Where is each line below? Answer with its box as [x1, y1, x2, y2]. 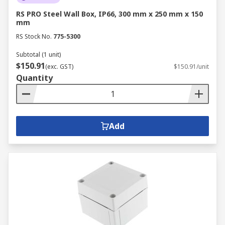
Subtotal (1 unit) [16, 50, 61, 59]
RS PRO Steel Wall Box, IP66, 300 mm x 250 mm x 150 [16, 9, 203, 19]
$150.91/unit [174, 62, 209, 71]
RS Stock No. [16, 32, 52, 41]
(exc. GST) [45, 62, 73, 71]
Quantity [16, 72, 53, 83]
